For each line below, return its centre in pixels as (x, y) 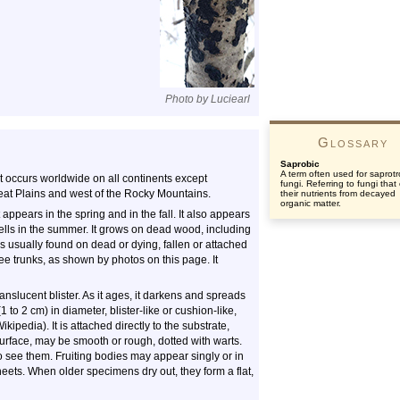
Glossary (353, 142)
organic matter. (311, 203)
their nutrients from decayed (338, 193)
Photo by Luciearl (207, 99)
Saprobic (300, 164)
